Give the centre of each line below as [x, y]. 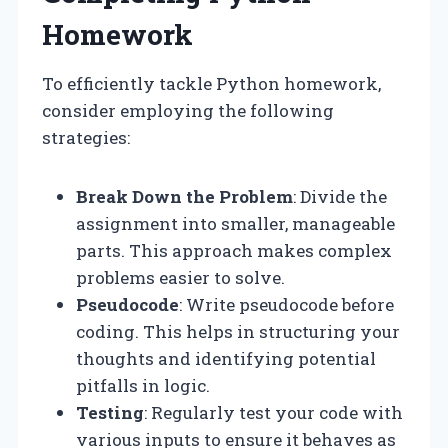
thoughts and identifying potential [226, 358]
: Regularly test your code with [273, 412]
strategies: [86, 137]
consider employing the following [188, 110]
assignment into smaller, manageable [235, 223]
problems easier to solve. [180, 277]
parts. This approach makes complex [234, 250]
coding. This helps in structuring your [238, 331]
